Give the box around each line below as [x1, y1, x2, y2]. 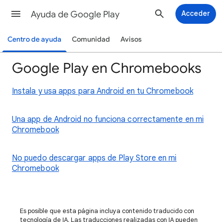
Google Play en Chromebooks [12, 59, 201, 77]
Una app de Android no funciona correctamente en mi [12, 114, 204, 124]
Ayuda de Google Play [31, 9, 119, 20]
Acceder [181, 9, 210, 18]
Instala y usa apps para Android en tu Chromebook [12, 86, 193, 96]
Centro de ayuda [7, 35, 61, 44]
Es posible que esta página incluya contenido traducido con [20, 207, 194, 215]
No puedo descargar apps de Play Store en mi [12, 153, 177, 163]
